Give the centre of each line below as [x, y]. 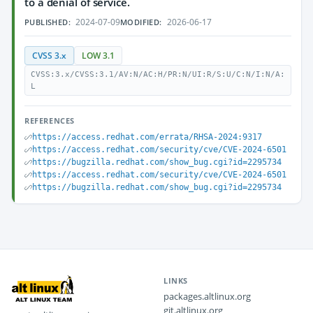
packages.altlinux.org [207, 296]
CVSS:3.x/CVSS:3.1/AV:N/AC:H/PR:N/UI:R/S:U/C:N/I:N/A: [158, 74]
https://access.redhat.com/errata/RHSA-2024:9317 [147, 137]
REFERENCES [50, 121]
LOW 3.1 [98, 56]
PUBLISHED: [48, 22]
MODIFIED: [141, 22]
